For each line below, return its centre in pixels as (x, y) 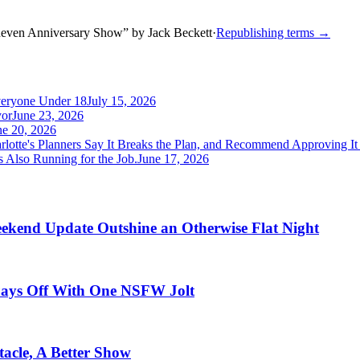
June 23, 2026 (48, 115)
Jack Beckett (180, 32)
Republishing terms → (273, 32)
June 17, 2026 (173, 158)
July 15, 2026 (121, 100)
